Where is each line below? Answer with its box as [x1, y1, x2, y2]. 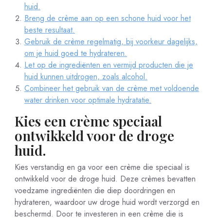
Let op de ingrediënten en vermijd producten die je [24, 59, 193, 71]
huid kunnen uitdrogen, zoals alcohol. [24, 71, 147, 82]
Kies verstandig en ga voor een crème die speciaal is [15, 162, 190, 173]
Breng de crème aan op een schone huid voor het [24, 13, 191, 24]
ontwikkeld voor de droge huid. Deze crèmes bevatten [15, 173, 196, 184]
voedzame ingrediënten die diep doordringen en [15, 185, 175, 196]
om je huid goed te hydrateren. [24, 48, 127, 59]
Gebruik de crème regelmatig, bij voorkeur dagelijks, [24, 36, 198, 47]
